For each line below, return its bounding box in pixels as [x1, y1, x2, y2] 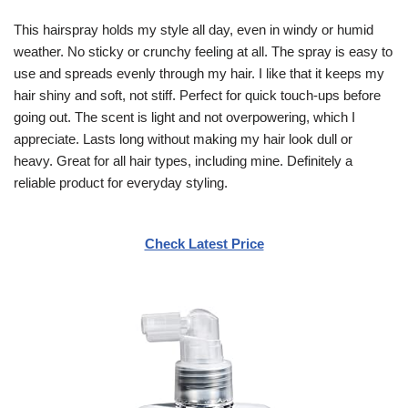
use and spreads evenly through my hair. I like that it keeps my [14, 65, 384, 81]
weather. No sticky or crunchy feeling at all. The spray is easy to [14, 43, 393, 59]
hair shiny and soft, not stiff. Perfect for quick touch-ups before [14, 87, 381, 103]
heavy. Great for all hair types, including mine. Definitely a [14, 152, 352, 168]
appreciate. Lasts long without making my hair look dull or [14, 130, 352, 147]
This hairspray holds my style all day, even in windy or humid [14, 21, 373, 37]
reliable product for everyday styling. [14, 174, 228, 190]
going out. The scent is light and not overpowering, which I [14, 108, 355, 125]
